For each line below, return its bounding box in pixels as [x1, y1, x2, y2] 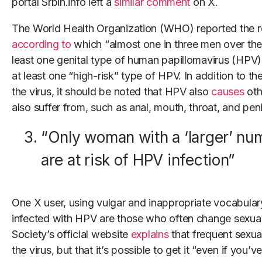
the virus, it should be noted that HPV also [12, 85, 212, 98]
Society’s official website [12, 228, 131, 241]
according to [12, 38, 71, 51]
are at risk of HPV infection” [41, 151, 236, 170]
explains [130, 228, 169, 241]
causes [211, 85, 244, 98]
